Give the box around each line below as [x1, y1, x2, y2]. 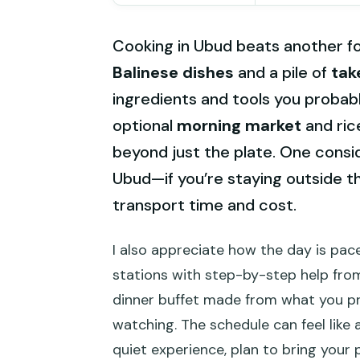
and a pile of [234, 61, 331, 83]
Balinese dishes [112, 61, 234, 83]
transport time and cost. [112, 194, 297, 215]
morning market [177, 114, 301, 136]
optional [112, 114, 177, 136]
